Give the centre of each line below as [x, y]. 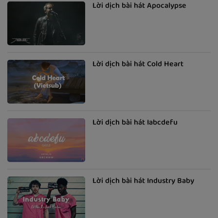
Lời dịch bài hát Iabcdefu [135, 123]
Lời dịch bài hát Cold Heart [138, 65]
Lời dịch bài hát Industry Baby [143, 182]
